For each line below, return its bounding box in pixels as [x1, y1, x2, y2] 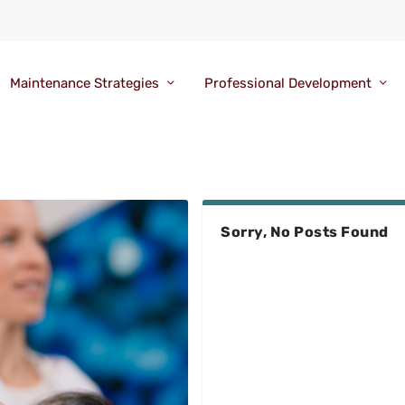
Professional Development [203, 75, 372, 92]
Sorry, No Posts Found [221, 222, 389, 240]
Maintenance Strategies [9, 75, 159, 92]
